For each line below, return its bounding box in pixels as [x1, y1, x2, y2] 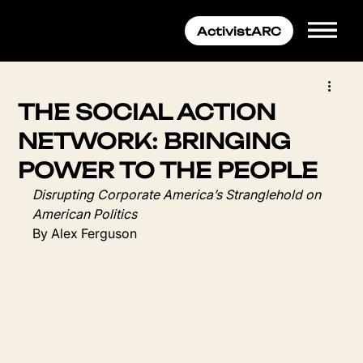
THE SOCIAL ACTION [18, 99, 276, 125]
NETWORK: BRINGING [18, 128, 292, 154]
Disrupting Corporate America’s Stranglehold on [32, 186, 325, 203]
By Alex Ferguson [32, 225, 138, 241]
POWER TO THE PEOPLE [18, 157, 318, 183]
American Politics [32, 206, 138, 222]
